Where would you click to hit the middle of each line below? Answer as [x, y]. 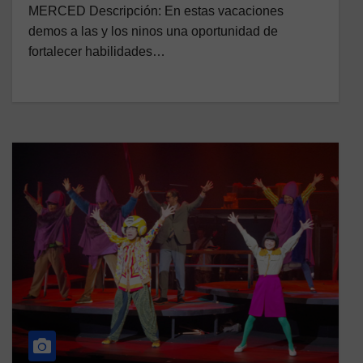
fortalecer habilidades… [97, 52]
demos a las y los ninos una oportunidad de [153, 32]
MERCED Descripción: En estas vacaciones [156, 11]
